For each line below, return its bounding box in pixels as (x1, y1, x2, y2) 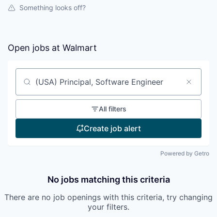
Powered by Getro (160, 150, 209, 157)
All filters (98, 105, 126, 113)
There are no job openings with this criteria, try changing (4, 192, 213, 202)
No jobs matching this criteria (47, 174, 170, 185)
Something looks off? (19, 3, 86, 12)
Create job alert (84, 124, 141, 133)
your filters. (88, 202, 129, 212)
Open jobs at (8, 43, 62, 53)
